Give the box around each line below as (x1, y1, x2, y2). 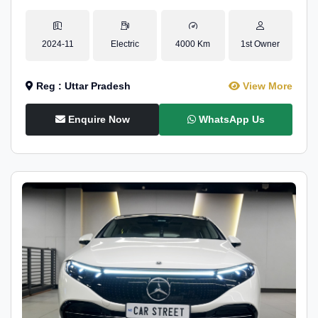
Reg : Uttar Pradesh (33, 80, 131, 92)
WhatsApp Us (195, 114, 265, 125)
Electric (111, 39, 140, 49)
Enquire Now (65, 114, 130, 125)
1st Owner (241, 39, 280, 49)
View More (240, 80, 292, 92)
